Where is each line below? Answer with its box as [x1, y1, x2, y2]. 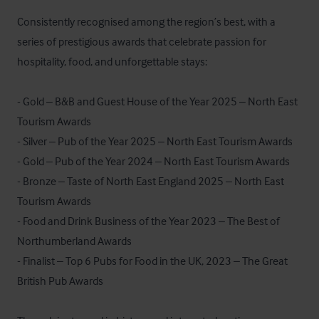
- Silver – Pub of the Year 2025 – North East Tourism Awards [17, 134, 293, 148]
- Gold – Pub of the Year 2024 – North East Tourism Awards [17, 154, 290, 168]
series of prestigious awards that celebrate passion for [17, 34, 266, 48]
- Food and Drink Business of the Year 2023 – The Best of [17, 214, 280, 228]
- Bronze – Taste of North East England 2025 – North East [17, 174, 284, 188]
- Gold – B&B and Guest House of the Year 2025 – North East [17, 94, 298, 108]
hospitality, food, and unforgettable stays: [17, 54, 207, 68]
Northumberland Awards [17, 234, 132, 248]
